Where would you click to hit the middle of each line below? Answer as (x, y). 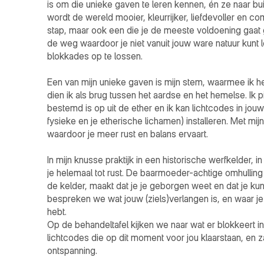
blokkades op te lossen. (96, 56)
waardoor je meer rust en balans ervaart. (128, 134)
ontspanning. (73, 250)
